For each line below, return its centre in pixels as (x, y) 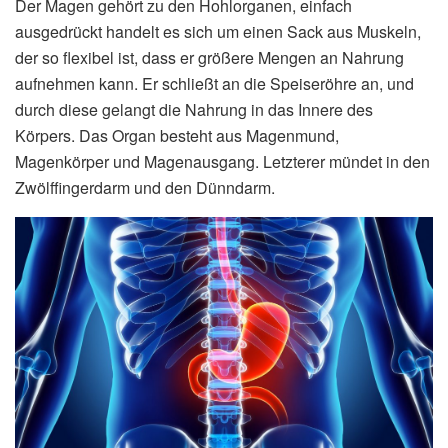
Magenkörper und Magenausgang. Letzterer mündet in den (222, 162)
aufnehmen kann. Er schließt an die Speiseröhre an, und (214, 84)
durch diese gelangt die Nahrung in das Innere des (194, 110)
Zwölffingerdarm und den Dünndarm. (145, 188)
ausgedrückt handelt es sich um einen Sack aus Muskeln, (218, 32)
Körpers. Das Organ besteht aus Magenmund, (177, 136)
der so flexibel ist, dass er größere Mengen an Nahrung (209, 58)
